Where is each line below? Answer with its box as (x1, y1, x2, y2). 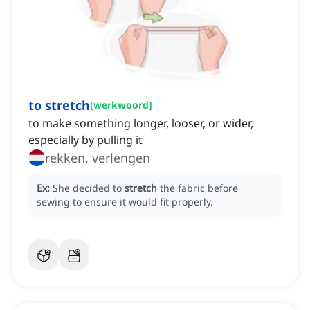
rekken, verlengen (45, 149, 150, 167)
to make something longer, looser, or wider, (28, 116, 253, 131)
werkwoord (93, 98, 149, 112)
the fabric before (160, 181, 238, 195)
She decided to (53, 181, 125, 195)
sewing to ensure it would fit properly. (37, 195, 213, 209)
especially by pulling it (28, 132, 143, 148)
